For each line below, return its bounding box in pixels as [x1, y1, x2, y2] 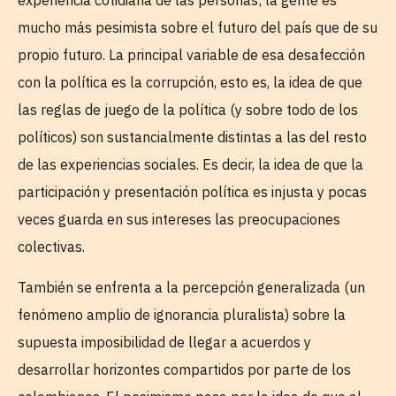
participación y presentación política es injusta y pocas [18, 183, 367, 202]
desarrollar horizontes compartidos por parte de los [18, 360, 351, 378]
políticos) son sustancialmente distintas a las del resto [18, 128, 367, 147]
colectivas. [18, 238, 85, 256]
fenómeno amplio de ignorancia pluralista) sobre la [18, 305, 346, 324]
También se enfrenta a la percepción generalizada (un [18, 278, 365, 296]
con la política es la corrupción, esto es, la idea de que [18, 73, 362, 92]
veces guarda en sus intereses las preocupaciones [18, 210, 340, 229]
